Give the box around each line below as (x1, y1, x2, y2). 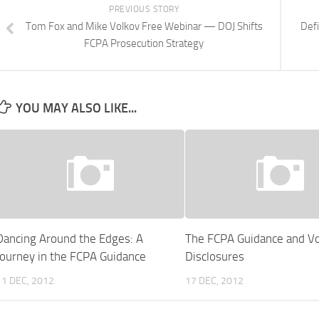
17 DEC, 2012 (185, 275, 244, 288)
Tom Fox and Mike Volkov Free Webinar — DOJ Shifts (25, 20, 263, 33)
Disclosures (185, 249, 245, 264)
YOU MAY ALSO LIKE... (16, 100, 137, 116)
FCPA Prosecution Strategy (84, 37, 204, 50)
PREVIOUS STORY (109, 4, 179, 14)
